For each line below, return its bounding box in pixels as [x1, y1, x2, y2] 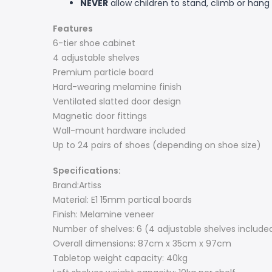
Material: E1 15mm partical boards [53, 193, 192, 206]
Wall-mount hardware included [53, 124, 186, 137]
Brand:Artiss [53, 178, 101, 191]
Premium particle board [53, 66, 154, 78]
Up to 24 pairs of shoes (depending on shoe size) [53, 138, 261, 151]
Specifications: [53, 164, 121, 177]
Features [53, 22, 93, 35]
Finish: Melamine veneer [53, 208, 154, 220]
